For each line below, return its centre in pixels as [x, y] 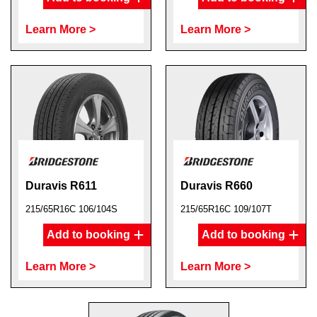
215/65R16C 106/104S [71, 209]
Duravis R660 [217, 186]
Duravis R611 [61, 186]
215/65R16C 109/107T [226, 209]
